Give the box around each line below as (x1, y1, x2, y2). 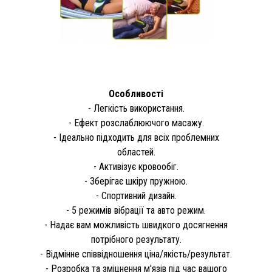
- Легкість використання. (87, 103, 185, 115)
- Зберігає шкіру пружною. (84, 175, 188, 188)
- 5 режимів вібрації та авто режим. (66, 205, 206, 217)
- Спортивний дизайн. (95, 190, 177, 202)
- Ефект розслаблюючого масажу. (68, 117, 204, 129)
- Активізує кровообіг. (93, 161, 178, 173)
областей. (117, 146, 155, 158)
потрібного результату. (90, 234, 182, 246)
